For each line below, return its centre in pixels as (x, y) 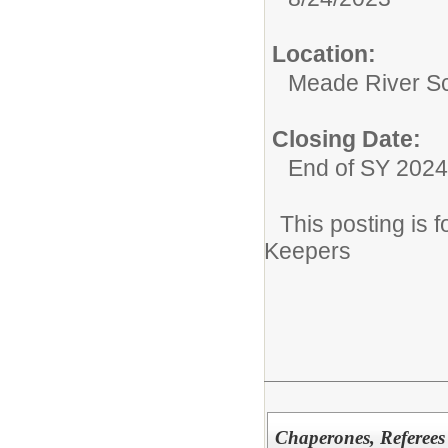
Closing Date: (346, 138)
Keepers (307, 250)
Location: (324, 53)
